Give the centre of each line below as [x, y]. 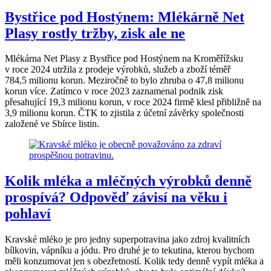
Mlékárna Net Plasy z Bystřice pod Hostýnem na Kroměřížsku [124, 59]
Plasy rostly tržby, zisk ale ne [95, 33]
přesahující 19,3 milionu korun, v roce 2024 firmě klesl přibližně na [133, 102]
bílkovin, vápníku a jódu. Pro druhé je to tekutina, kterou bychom [129, 250]
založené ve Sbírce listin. [52, 124]
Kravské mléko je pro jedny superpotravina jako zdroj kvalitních [127, 240]
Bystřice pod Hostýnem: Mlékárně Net [125, 17]
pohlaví [28, 214]
